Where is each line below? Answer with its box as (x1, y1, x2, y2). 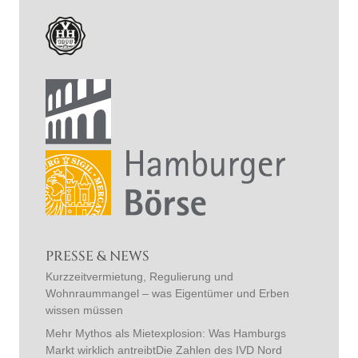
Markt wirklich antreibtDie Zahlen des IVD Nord (46, 343, 282, 356)
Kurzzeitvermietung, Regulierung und (46, 269, 233, 283)
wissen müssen (46, 303, 123, 316)
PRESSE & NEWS (46, 246, 149, 265)
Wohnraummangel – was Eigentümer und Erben (46, 286, 289, 300)
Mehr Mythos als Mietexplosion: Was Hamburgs (46, 326, 286, 340)
